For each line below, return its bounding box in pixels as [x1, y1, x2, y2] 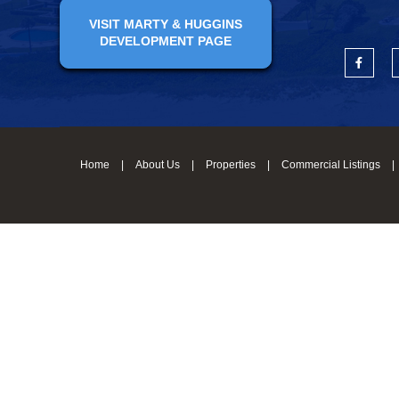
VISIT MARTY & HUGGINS [89, 16, 243, 31]
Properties [206, 159, 256, 171]
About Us [135, 159, 181, 171]
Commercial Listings [281, 159, 381, 171]
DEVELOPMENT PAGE [100, 33, 232, 48]
